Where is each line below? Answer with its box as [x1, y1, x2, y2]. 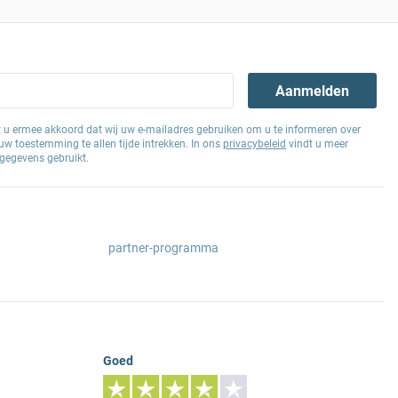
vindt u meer [286, 138, 348, 150]
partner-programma [108, 241, 219, 255]
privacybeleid [223, 138, 286, 150]
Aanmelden [275, 82, 350, 99]
